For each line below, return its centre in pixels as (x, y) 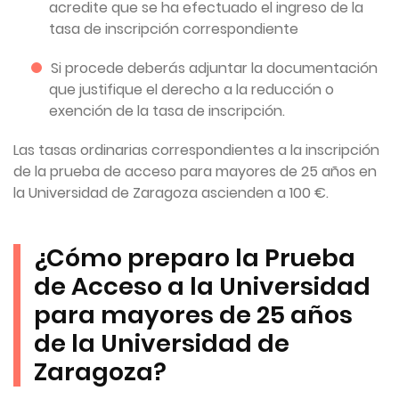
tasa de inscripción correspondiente (174, 28)
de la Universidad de (162, 343)
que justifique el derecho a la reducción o (191, 89)
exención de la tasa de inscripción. (167, 110)
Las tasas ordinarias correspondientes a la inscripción (196, 150)
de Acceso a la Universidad (202, 286)
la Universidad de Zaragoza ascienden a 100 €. (171, 192)
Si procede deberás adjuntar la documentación (214, 68)
